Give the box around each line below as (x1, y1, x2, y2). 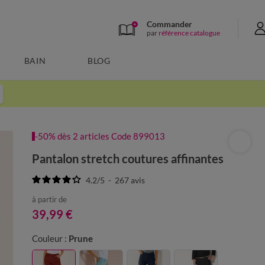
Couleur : (32, 233, 67, 244)
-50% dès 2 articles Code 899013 (35, 131, 166, 141)
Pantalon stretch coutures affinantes (32, 151, 224, 166)
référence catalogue (159, 28, 220, 37)
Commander (147, 18, 192, 29)
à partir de (32, 195, 67, 205)
